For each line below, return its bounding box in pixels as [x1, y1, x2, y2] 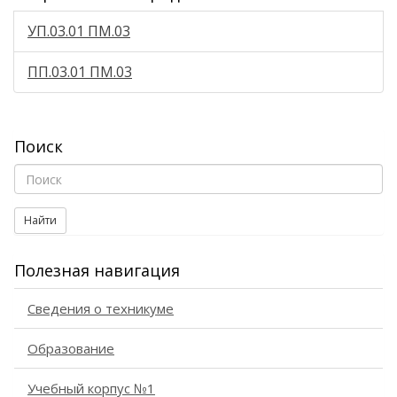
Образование [27, 339, 114, 357]
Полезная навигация [14, 260, 180, 281]
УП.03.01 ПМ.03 [27, 21, 130, 41]
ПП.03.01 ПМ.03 [27, 62, 132, 82]
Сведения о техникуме [27, 300, 174, 317]
